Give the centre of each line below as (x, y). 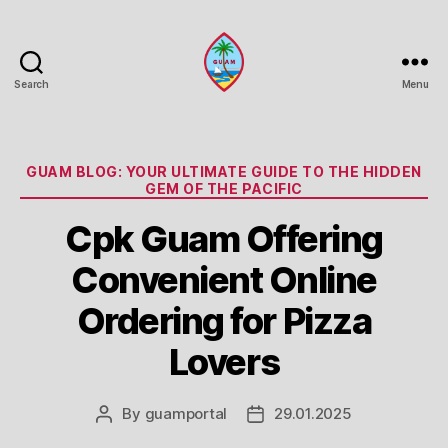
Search (31, 84)
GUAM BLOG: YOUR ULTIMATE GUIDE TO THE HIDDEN (224, 171)
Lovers (224, 361)
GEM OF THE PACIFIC (224, 188)
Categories (267, 167)
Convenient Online (224, 279)
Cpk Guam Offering (224, 238)
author (126, 436)
